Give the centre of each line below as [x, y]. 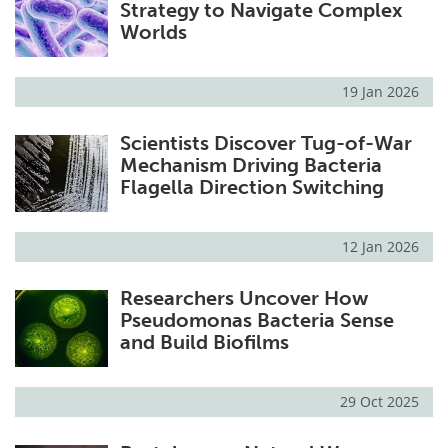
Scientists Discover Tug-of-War [265, 142]
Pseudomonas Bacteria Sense [256, 319]
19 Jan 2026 [380, 91]
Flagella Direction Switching [251, 186]
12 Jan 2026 [380, 246]
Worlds [153, 31]
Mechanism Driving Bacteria [250, 164]
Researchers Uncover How [243, 297]
